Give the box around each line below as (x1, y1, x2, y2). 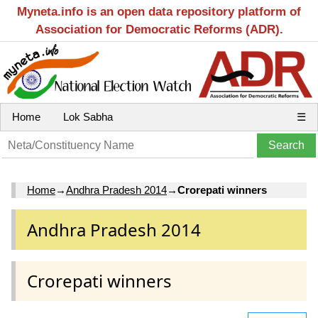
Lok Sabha (63, 111, 113, 123)
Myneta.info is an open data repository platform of (17, 5, 301, 18)
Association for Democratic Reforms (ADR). (35, 23, 283, 36)
